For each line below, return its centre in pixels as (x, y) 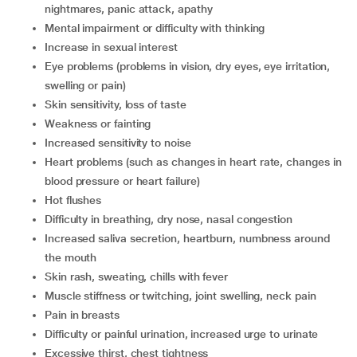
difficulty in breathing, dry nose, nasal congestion (172, 219)
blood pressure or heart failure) (122, 181)
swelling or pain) (85, 85)
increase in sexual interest (112, 47)
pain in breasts (85, 315)
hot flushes (77, 200)
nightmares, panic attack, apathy (129, 9)
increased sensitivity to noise (119, 143)
